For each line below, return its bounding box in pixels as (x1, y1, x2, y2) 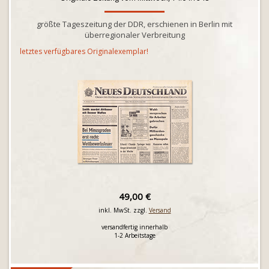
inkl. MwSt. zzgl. (98, 206, 149, 214)
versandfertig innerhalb (101, 223, 168, 231)
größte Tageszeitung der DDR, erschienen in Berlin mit (37, 19, 232, 29)
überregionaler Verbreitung (84, 29, 185, 40)
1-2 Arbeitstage (113, 231, 156, 240)
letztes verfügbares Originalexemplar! (20, 46, 148, 56)
